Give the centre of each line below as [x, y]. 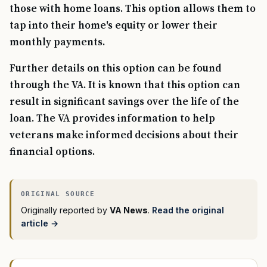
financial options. [52, 152]
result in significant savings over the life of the [124, 102]
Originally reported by [65, 210]
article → [40, 223]
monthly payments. [57, 42]
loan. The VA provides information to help [112, 119]
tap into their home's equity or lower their [114, 26]
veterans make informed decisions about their [124, 135]
